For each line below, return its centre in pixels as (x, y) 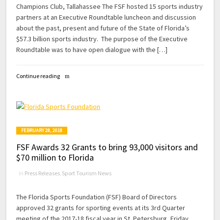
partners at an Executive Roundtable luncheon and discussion (106, 17)
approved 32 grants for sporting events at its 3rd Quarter (101, 208)
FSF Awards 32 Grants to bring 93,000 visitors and (107, 147)
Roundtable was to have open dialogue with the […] (92, 49)
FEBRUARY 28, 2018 (42, 131)
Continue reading (38, 76)
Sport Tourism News (87, 173)
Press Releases (42, 173)
